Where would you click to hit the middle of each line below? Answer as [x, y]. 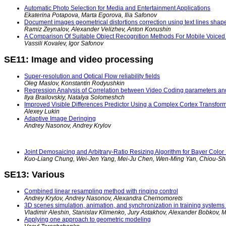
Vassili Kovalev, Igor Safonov [64, 43]
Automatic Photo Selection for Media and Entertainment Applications [117, 8]
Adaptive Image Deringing [60, 118]
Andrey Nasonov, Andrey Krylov [68, 125]
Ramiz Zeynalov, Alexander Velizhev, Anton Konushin [98, 29]
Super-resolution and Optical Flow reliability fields [92, 76]
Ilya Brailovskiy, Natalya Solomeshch [74, 97]
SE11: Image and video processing [79, 59]
